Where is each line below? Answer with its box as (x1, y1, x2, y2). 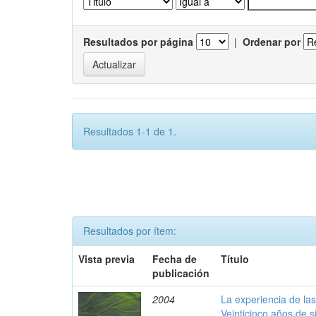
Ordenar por (243, 35, 300, 49)
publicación (152, 266, 210, 280)
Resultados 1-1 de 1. (83, 124, 176, 138)
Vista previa (78, 252, 135, 266)
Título (221, 252, 250, 266)
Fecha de (152, 252, 197, 266)
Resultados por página (83, 35, 193, 49)
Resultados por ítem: (83, 224, 176, 238)
